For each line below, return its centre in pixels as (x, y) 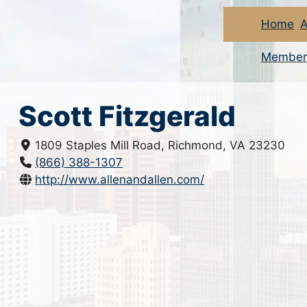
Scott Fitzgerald (127, 116)
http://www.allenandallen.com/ (120, 180)
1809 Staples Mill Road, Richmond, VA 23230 (160, 146)
